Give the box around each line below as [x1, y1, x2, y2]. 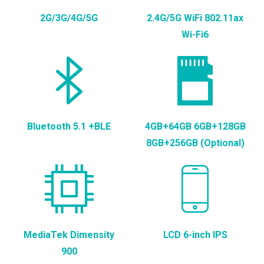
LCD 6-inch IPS [163, 229, 227, 240]
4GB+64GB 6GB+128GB [144, 120, 246, 132]
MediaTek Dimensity [24, 229, 114, 240]
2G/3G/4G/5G [40, 12, 98, 24]
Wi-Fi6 [181, 28, 209, 40]
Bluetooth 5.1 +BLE [27, 120, 111, 132]
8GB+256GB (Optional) [146, 137, 245, 148]
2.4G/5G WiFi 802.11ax [147, 12, 243, 24]
